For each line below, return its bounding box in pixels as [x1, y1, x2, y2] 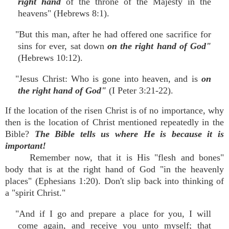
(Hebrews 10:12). [18, 53, 83, 63]
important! [5, 141, 46, 151]
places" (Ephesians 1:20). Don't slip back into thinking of [5, 176, 224, 186]
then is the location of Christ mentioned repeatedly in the [5, 117, 224, 127]
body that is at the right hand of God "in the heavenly [5, 164, 224, 174]
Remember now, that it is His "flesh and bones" [30, 152, 224, 163]
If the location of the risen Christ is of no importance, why [5, 105, 224, 116]
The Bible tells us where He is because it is [34, 129, 224, 139]
